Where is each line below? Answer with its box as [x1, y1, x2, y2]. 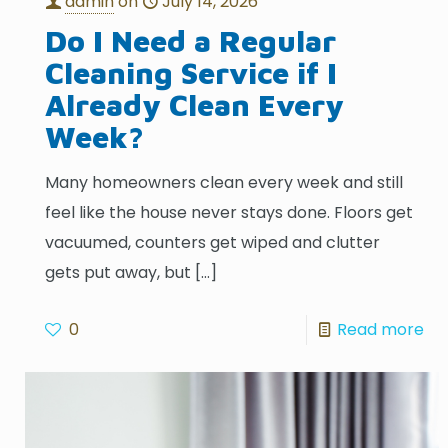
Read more [336, 317, 424, 341]
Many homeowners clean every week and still [45, 170, 404, 194]
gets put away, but [45, 260, 192, 284]
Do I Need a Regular [45, 22, 337, 58]
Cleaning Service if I [45, 54, 338, 90]
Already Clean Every [45, 86, 345, 122]
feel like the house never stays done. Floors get [45, 200, 414, 224]
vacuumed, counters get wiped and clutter [45, 230, 381, 254]
